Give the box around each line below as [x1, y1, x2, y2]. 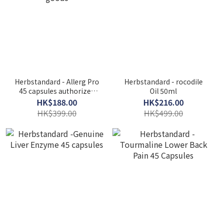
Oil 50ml [150, 86, 177, 96]
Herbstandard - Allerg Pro [14, 77, 99, 86]
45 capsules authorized [19, 86, 95, 96]
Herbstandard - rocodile [124, 77, 203, 86]
